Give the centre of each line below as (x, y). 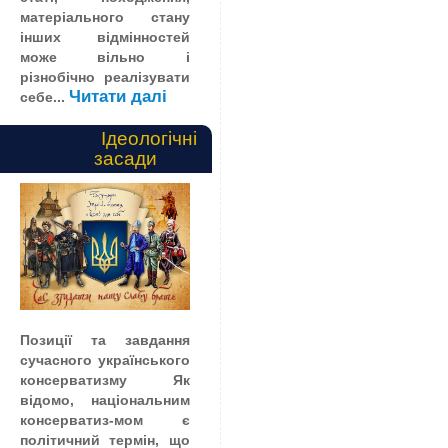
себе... (44, 96)
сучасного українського (105, 360)
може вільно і (105, 56)
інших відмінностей (105, 36)
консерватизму (73, 380)
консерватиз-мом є (105, 420)
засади (145, 158)
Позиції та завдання (105, 340)
